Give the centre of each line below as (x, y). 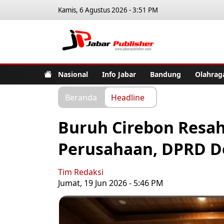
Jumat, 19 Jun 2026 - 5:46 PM (111, 183)
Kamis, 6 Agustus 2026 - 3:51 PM (108, 10)
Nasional (73, 74)
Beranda (81, 97)
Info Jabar (119, 74)
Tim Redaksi (81, 172)
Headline (128, 97)
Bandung (165, 74)
